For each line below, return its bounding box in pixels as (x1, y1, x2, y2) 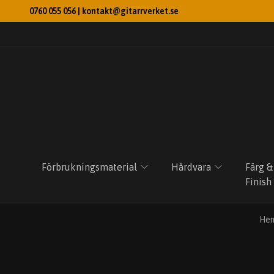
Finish (245, 176, 272, 187)
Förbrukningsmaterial (42, 161, 137, 172)
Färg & (245, 161, 273, 172)
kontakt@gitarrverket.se (82, 6, 179, 16)
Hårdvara (171, 161, 211, 172)
